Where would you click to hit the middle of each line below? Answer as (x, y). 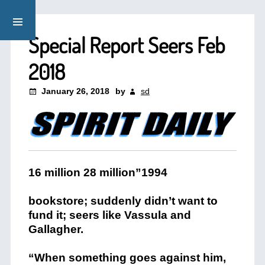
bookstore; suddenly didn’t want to (123, 201)
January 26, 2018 (75, 91)
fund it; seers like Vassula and (109, 215)
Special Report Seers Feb (126, 45)
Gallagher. (56, 229)
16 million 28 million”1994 (98, 172)
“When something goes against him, (127, 258)
